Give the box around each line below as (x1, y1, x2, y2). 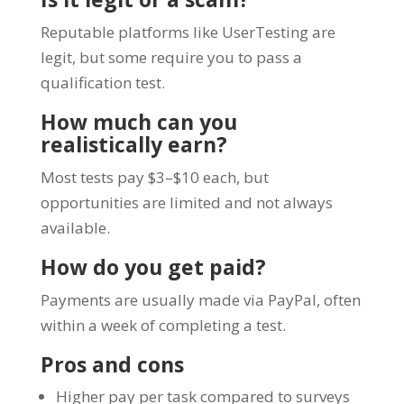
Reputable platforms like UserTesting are (40, 21, 335, 42)
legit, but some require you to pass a (40, 46, 302, 68)
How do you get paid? (40, 252, 266, 281)
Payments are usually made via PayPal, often (40, 289, 361, 310)
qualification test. (40, 71, 165, 93)
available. (40, 216, 110, 238)
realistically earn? (40, 129, 227, 159)
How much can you (40, 106, 237, 136)
